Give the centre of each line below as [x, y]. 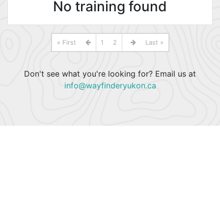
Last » [154, 42]
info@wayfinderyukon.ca [110, 85]
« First [66, 42]
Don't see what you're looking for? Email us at [110, 74]
